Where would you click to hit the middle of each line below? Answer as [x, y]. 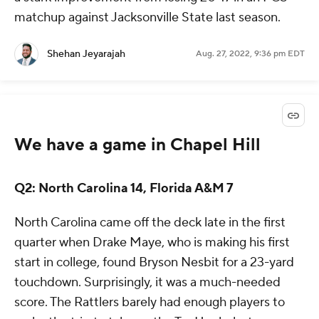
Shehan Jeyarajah [86, 54]
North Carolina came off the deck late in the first [150, 223]
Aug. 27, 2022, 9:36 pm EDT [250, 54]
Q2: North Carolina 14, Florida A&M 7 [124, 189]
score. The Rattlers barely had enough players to [150, 303]
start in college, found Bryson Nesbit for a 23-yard [154, 263]
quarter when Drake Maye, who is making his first [152, 243]
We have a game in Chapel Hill [137, 145]
